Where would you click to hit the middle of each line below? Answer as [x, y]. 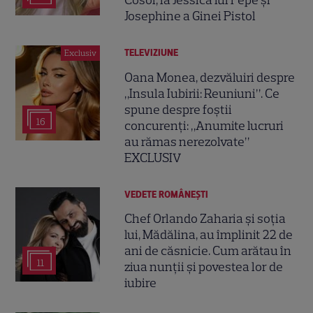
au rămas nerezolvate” [187, 141]
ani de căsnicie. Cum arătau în [208, 250]
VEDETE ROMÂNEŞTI [167, 194]
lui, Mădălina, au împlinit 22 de [209, 234]
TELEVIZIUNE [152, 53]
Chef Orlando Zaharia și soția [205, 218]
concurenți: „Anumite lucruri [204, 125]
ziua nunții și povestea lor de [204, 267]
